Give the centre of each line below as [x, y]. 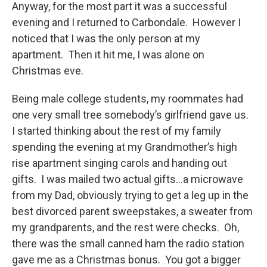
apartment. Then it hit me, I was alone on [108, 55]
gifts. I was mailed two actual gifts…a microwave [128, 179]
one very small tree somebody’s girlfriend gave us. [131, 115]
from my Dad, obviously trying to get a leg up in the [130, 195]
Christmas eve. [49, 71]
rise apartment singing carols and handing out [119, 163]
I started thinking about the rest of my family [117, 131]
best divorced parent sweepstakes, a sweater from [132, 212]
